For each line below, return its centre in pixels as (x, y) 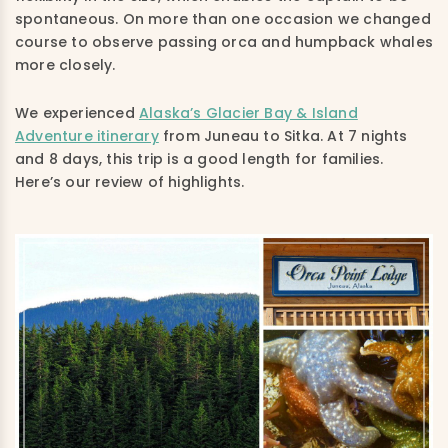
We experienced (77, 113)
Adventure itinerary (87, 136)
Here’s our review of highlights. (130, 182)
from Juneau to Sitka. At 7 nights (283, 136)
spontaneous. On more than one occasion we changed (223, 19)
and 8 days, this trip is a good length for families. (199, 159)
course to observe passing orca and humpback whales (224, 42)
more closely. (65, 65)
